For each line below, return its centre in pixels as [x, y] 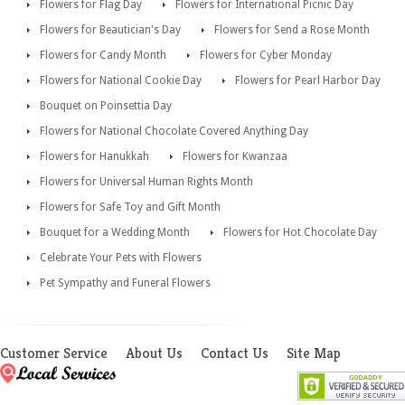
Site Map [314, 353]
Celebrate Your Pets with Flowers [121, 257]
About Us [154, 353]
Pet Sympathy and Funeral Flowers [125, 283]
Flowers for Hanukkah [94, 156]
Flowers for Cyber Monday [266, 55]
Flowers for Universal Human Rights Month [146, 181]
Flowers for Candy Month [103, 55]
